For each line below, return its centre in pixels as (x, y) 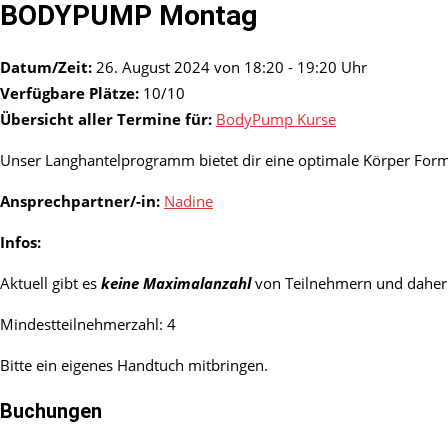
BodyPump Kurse (276, 119)
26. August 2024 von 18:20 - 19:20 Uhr (229, 67)
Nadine (188, 201)
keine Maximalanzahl (176, 283)
